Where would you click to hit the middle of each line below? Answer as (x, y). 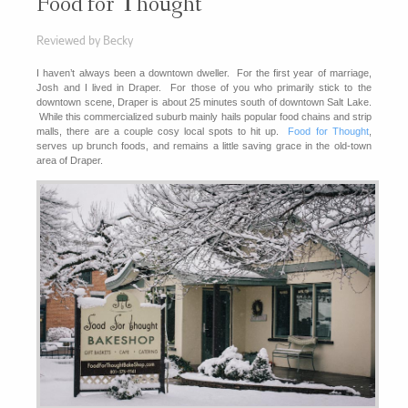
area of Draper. (70, 160)
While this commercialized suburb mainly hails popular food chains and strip (204, 116)
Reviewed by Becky (85, 40)
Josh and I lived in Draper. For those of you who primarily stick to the (204, 87)
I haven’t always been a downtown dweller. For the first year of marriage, (204, 72)
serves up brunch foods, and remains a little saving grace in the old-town (204, 145)
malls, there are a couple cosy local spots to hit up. (163, 131)
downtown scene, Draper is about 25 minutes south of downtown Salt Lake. (204, 102)
